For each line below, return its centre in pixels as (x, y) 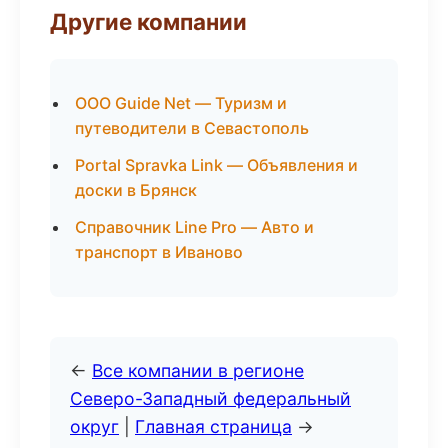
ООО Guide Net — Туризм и (181, 103)
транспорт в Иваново (159, 252)
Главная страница (213, 426)
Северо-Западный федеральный (210, 398)
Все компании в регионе (198, 370)
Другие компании (148, 21)
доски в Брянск (136, 190)
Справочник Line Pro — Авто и (194, 227)
